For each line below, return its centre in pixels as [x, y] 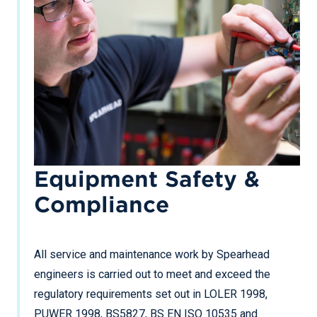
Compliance [102, 204]
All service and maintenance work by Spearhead [152, 254]
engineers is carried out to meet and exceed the [152, 274]
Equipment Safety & [147, 178]
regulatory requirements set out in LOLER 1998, [151, 294]
